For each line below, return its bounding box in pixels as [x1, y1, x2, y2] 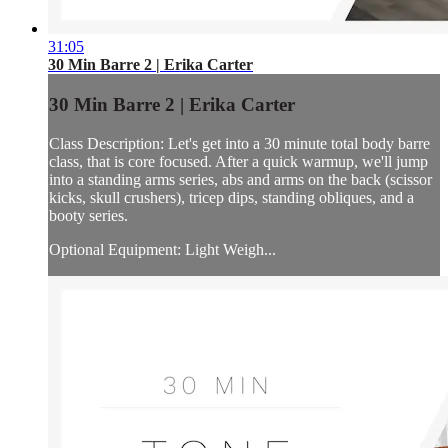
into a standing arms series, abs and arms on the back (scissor [49, 170, 432, 188]
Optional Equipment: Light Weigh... [49, 240, 276, 258]
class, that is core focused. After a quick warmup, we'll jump [49, 152, 428, 170]
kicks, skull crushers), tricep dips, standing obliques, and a [49, 188, 414, 206]
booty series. [49, 206, 128, 224]
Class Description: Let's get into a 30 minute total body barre [49, 134, 430, 152]
